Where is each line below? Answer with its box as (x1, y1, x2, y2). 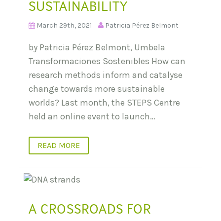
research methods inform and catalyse (29, 69, 183, 80)
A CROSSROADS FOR (29, 200, 151, 217)
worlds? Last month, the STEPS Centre (29, 97, 180, 108)
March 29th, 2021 (37, 21, 92, 30)
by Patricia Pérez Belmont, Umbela (29, 41, 165, 53)
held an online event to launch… (29, 110, 155, 122)
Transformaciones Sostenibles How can (29, 55, 185, 67)
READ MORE (37, 140, 80, 150)
